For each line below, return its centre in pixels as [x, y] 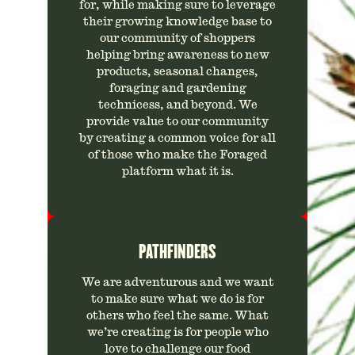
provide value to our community [177, 121]
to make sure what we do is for [177, 299]
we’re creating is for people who [177, 332]
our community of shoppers [177, 38]
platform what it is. [177, 171]
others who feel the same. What [177, 315]
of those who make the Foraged [177, 155]
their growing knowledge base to [177, 21]
